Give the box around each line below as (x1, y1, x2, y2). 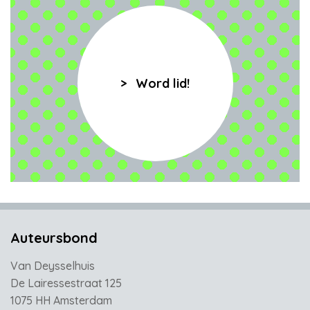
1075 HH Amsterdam (10, 293, 112, 307)
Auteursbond (10, 229, 98, 246)
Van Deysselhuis (10, 259, 95, 273)
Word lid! (135, 75, 190, 91)
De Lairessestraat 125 (10, 276, 122, 290)
